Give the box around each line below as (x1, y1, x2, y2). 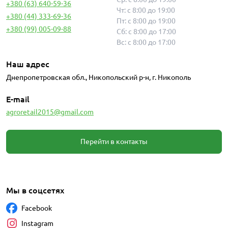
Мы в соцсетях (6, 185, 64, 195)
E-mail (6, 94, 30, 104)
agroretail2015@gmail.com (6, 107, 94, 116)
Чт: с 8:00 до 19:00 (117, 6, 175, 14)
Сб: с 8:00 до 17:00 (117, 27, 176, 36)
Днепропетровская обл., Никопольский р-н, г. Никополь (6, 73, 191, 81)
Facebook (21, 204, 52, 212)
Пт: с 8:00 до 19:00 (117, 16, 176, 25)
